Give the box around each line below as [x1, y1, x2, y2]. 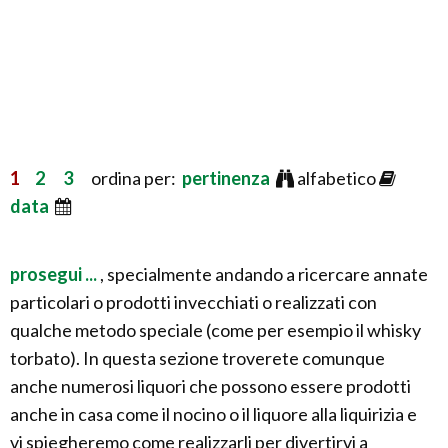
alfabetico [294, 166, 379, 189]
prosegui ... [10, 262, 100, 285]
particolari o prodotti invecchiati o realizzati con [10, 290, 377, 313]
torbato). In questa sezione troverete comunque [10, 346, 385, 369]
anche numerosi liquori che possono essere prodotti [10, 374, 411, 397]
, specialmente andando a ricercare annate [100, 262, 428, 285]
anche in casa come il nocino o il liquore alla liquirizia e [10, 402, 417, 425]
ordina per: [73, 166, 182, 189]
